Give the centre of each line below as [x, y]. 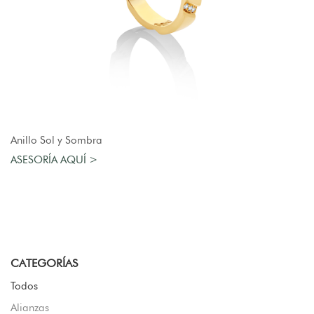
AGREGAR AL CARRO [157, 136]
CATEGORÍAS [44, 263]
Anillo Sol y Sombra [56, 140]
